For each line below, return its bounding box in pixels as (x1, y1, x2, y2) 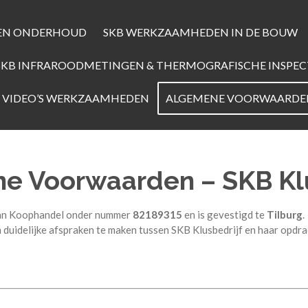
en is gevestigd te (182, 208, 267, 221)
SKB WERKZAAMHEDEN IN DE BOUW (103, 25, 298, 38)
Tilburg (267, 208, 302, 221)
